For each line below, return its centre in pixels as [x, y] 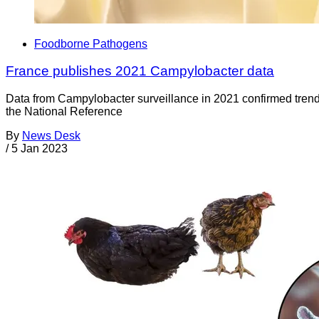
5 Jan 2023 [40, 148]
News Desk [51, 135]
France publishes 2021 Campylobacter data [140, 71]
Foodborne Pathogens [91, 43]
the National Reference [64, 111]
